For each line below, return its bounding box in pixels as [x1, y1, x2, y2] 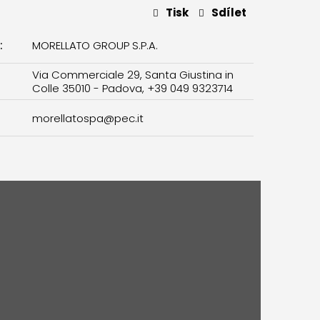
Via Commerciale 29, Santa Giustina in [31, 67, 234, 82]
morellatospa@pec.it [31, 110, 144, 126]
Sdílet [211, 5, 246, 20]
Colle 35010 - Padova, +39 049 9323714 [31, 81, 233, 96]
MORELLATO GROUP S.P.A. [31, 37, 158, 53]
